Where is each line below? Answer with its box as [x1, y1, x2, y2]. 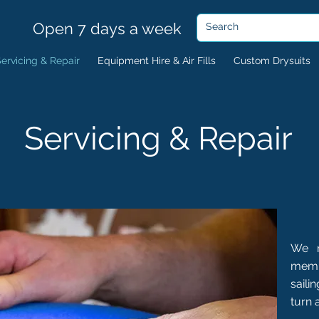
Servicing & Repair [23, 119, 293, 157]
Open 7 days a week [33, 19, 186, 38]
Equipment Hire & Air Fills [98, 54, 216, 66]
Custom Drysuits [234, 54, 310, 66]
